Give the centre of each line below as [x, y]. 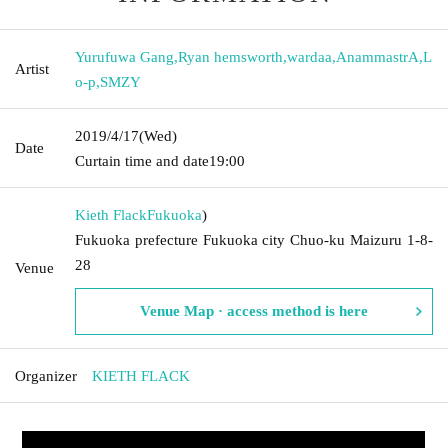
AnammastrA [377, 56]
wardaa [309, 56]
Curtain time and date [142, 160]
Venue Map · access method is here [254, 310]
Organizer [46, 375]
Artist [32, 68]
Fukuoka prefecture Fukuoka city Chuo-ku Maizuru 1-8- [254, 239]
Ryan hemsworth [230, 56]
